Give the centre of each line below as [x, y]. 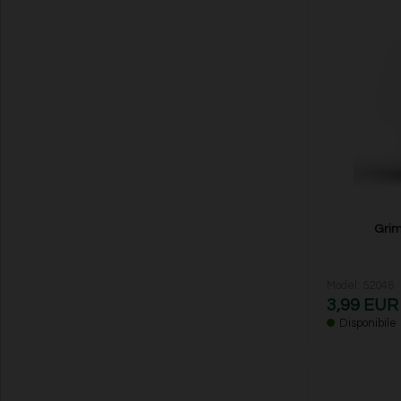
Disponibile [367, 324]
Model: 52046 [360, 286]
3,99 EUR [362, 306]
